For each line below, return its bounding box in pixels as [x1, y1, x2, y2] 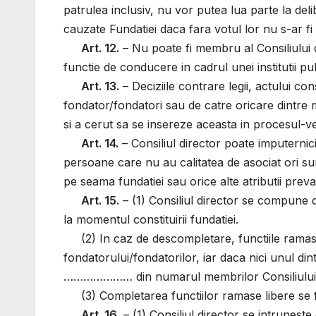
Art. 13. [81, 79, 120, 94]
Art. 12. [81, 41, 120, 56]
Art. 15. [81, 193, 120, 208]
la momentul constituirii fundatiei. [63, 212, 238, 227]
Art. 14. [81, 136, 119, 151]
